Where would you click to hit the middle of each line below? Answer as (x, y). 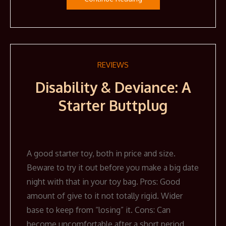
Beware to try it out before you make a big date (113, 168)
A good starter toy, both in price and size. (101, 154)
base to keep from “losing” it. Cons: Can (99, 210)
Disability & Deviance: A (113, 88)
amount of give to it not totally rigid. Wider (105, 196)
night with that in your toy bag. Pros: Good (103, 182)
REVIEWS (113, 65)
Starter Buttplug (113, 106)
